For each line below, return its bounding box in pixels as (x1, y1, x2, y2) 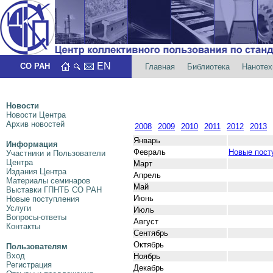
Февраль (133, 147, 166, 157)
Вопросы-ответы (6, 213, 66, 222)
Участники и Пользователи (6, 149, 105, 158)
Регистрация (6, 260, 52, 269)
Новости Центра (6, 110, 66, 119)
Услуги (6, 204, 31, 213)
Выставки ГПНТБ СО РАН (6, 185, 102, 194)
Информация (6, 140, 58, 149)
